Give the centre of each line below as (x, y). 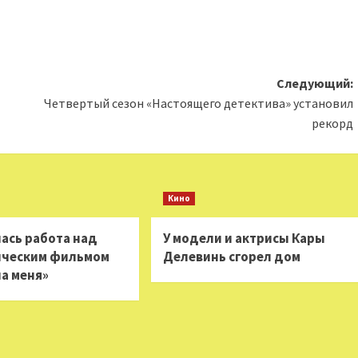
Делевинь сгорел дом (231, 257)
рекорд (332, 123)
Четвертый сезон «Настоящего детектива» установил (198, 103)
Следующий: (314, 83)
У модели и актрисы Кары (244, 238)
